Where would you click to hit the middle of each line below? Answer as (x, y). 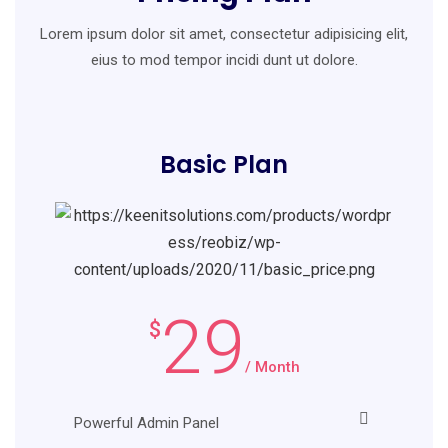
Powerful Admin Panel (146, 422)
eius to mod (132, 59)
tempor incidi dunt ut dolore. (265, 59)
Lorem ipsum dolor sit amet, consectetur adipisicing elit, (224, 33)
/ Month (272, 366)
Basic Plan (224, 164)
